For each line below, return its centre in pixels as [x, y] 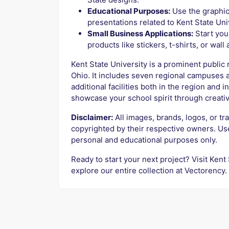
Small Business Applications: [140, 34]
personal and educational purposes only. [144, 140]
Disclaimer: [92, 118]
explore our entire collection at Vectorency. [149, 171]
